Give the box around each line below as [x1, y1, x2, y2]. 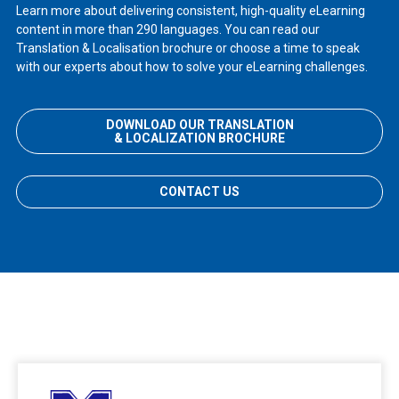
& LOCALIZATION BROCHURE [114, 130, 285, 145]
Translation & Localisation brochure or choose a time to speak [15, 41, 360, 56]
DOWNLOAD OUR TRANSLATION [105, 117, 294, 132]
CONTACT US [159, 183, 240, 199]
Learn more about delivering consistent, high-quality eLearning [15, 4, 365, 19]
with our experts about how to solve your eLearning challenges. [15, 60, 368, 75]
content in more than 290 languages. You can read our [15, 22, 320, 37]
